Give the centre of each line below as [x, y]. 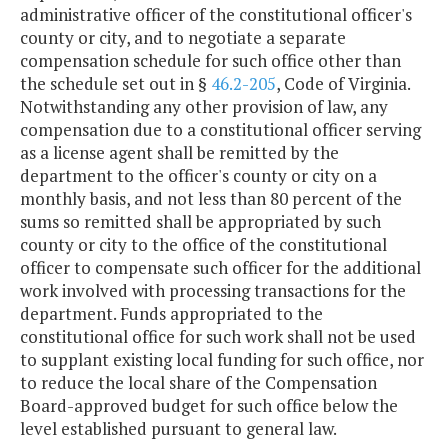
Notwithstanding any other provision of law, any [204, 107]
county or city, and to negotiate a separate [183, 38]
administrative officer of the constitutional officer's [216, 15]
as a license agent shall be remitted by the [179, 153]
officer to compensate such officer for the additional [220, 268]
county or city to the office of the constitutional [203, 245]
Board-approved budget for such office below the [209, 406]
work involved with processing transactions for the [213, 291]
